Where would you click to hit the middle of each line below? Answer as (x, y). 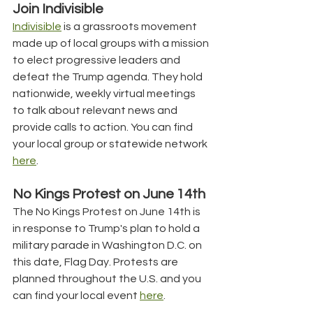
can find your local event (76, 295)
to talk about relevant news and (96, 110)
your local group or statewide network (111, 144)
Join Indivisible (58, 9)
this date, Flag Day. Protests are (96, 262)
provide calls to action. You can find (104, 127)
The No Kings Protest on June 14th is (108, 211)
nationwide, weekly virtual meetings (105, 93)
